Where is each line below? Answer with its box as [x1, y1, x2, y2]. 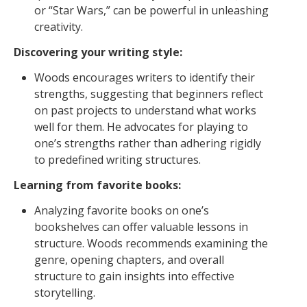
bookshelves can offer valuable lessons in [34, 219, 248, 234]
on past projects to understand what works [34, 103, 256, 119]
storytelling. [34, 284, 95, 300]
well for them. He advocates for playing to [34, 119, 248, 135]
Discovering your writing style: [14, 45, 182, 60]
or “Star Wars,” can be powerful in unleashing [34, 3, 269, 19]
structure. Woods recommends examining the [34, 235, 268, 251]
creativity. [34, 19, 83, 35]
